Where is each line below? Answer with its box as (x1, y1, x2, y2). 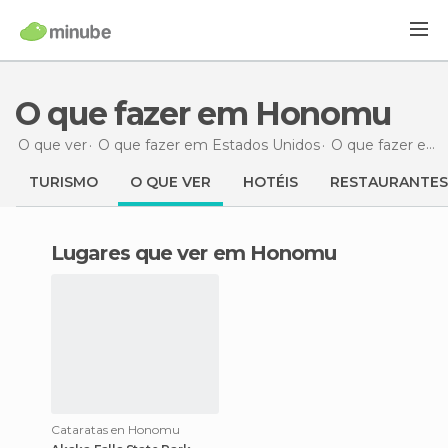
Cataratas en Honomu (51, 422, 180, 437)
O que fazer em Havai (331, 135, 426, 154)
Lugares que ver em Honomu (63, 241, 337, 265)
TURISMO (29, 173, 98, 191)
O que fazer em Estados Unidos (98, 135, 320, 154)
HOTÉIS (243, 173, 298, 191)
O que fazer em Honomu (39, 94, 392, 133)
